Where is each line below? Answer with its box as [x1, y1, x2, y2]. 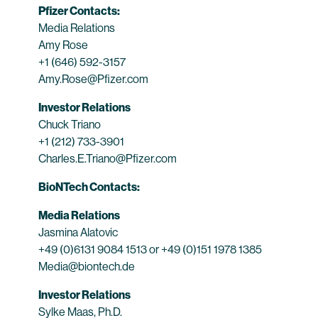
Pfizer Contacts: [38, 4, 120, 18]
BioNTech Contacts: [38, 180, 140, 194]
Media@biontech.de [38, 260, 137, 273]
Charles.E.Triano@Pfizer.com [38, 152, 177, 165]
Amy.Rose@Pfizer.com [38, 72, 148, 86]
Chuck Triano [38, 118, 101, 131]
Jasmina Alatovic [38, 226, 118, 239]
